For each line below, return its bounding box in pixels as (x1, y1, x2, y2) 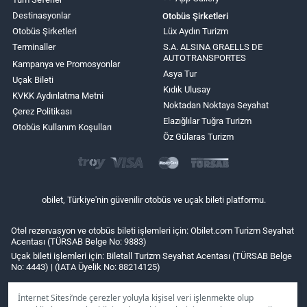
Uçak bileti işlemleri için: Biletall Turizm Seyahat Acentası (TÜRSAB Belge (11, 250, 292, 261)
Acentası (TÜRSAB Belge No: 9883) (11, 236, 147, 247)
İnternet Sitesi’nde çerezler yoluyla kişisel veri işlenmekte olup (18, 292, 254, 304)
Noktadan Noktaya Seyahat (162, 99, 269, 110)
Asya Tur (162, 68, 197, 79)
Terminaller (12, 41, 56, 52)
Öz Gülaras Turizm (162, 131, 234, 142)
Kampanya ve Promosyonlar (12, 58, 120, 69)
